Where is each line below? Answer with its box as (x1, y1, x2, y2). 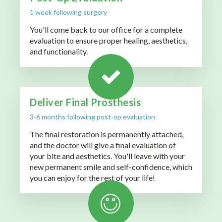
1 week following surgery (30, 8, 107, 17)
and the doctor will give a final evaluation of (30, 140, 176, 150)
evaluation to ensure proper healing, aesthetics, (30, 36, 187, 46)
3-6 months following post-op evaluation (30, 112, 155, 121)
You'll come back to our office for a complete (30, 25, 182, 35)
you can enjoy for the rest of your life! (30, 173, 155, 183)
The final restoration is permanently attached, (30, 129, 183, 139)
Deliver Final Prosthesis (30, 96, 141, 109)
